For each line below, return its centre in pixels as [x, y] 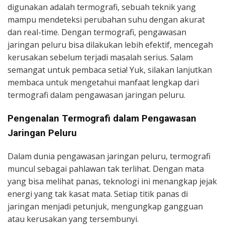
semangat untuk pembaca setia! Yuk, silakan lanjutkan [110, 70]
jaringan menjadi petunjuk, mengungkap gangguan [105, 206]
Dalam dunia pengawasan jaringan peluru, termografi [109, 156]
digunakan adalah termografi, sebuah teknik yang [102, 7]
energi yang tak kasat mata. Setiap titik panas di [98, 194]
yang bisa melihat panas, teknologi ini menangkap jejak [112, 181]
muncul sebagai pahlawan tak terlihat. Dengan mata [106, 168]
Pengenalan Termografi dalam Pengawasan [102, 118]
